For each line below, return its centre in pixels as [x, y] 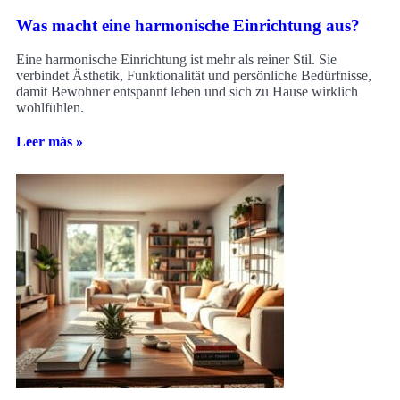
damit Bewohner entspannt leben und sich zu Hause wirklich [187, 92]
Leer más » [50, 142]
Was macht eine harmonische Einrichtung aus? [188, 25]
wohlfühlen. [50, 108]
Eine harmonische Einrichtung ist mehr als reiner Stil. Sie [176, 60]
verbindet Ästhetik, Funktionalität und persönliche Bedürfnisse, [194, 76]
